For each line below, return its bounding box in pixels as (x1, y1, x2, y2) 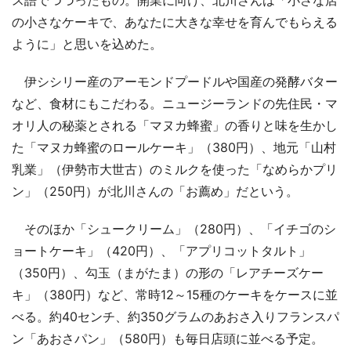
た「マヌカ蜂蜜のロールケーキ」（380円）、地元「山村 (12, 139, 336, 156)
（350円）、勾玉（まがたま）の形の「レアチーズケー (12, 265, 324, 281)
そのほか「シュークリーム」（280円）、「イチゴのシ (12, 221, 336, 237)
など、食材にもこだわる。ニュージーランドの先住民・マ (12, 96, 338, 112)
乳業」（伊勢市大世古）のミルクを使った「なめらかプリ (12, 161, 338, 178)
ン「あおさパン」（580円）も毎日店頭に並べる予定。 (12, 331, 324, 347)
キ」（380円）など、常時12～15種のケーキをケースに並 (12, 287, 338, 303)
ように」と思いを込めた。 (12, 36, 162, 52)
